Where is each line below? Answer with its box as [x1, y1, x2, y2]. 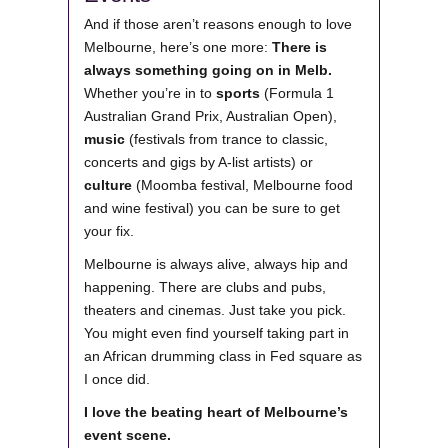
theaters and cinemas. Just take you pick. [84, 302, 346, 319]
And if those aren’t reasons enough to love [84, 16, 352, 33]
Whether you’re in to [84, 85, 216, 102]
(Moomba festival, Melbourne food [132, 177, 353, 194]
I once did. [84, 371, 150, 388]
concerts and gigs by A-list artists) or [84, 154, 313, 171]
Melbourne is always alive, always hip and [84, 256, 348, 273]
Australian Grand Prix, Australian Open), [84, 108, 337, 125]
